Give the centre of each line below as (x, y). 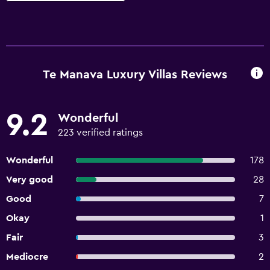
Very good (30, 180)
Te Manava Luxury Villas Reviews (135, 74)
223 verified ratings (100, 133)
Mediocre (27, 257)
